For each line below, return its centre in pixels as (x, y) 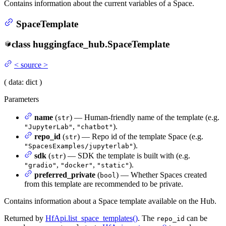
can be (196, 218)
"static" (113, 165)
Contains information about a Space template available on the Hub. (110, 201)
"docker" (77, 165)
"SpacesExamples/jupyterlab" (79, 146)
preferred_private (65, 175)
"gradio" (40, 165)
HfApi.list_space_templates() (92, 218)
